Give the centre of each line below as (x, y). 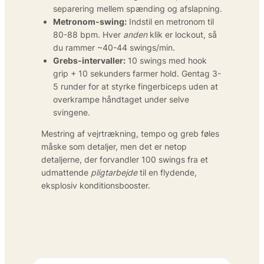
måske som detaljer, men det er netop (114, 146)
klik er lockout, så (182, 34)
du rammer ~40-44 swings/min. (114, 47)
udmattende (66, 172)
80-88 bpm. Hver (88, 34)
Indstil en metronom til (170, 21)
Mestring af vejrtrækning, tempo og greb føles (130, 133)
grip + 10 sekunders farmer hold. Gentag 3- (137, 73)
